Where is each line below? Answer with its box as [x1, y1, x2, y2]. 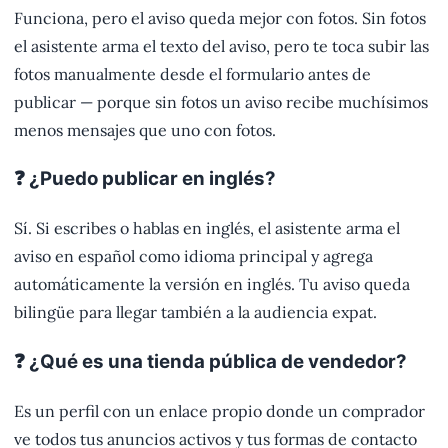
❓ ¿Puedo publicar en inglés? [14, 167, 276, 191]
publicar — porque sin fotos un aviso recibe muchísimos [14, 91, 428, 112]
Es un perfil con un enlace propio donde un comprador [14, 400, 425, 421]
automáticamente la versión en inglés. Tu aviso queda [14, 274, 410, 295]
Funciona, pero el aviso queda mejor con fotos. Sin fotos [14, 7, 426, 28]
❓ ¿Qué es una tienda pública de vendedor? [14, 349, 407, 373]
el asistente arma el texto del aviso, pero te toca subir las [14, 35, 429, 56]
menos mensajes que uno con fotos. [14, 119, 276, 140]
